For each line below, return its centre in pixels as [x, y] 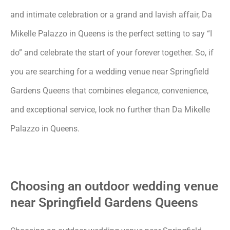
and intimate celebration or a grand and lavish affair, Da [111, 14]
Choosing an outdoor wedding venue [114, 186]
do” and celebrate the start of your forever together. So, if [112, 52]
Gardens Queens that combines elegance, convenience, [109, 90]
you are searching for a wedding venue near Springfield [110, 71]
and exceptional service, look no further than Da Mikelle [110, 109]
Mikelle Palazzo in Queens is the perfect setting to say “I [111, 33]
